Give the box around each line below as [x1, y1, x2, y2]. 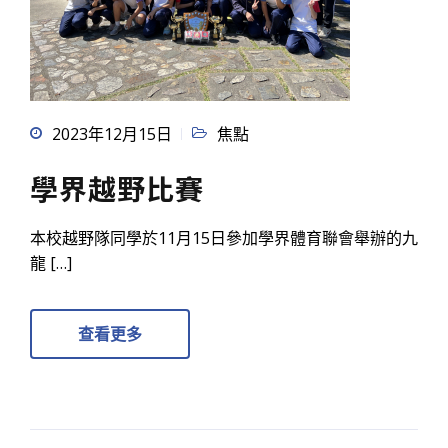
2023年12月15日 [52, 123, 172, 146]
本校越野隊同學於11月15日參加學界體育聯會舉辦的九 [30, 227, 418, 250]
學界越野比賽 [30, 168, 204, 209]
